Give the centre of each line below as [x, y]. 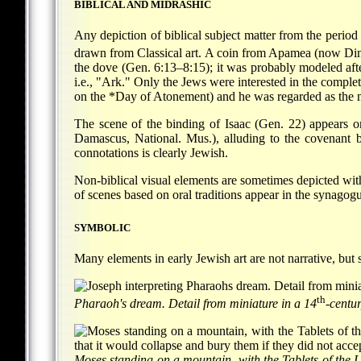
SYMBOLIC [102, 227]
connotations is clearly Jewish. [151, 153]
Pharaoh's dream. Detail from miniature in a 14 [195, 304]
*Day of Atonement [159, 97]
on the [91, 97]
